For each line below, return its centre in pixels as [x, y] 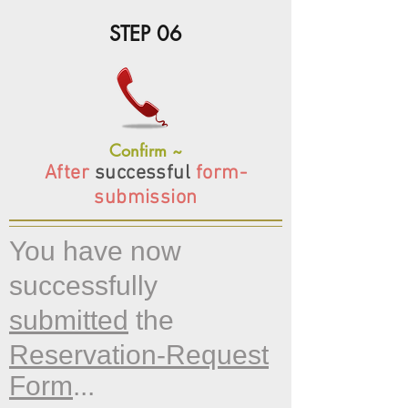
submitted [69, 320]
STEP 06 [146, 34]
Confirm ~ [146, 150]
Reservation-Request [139, 355]
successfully [83, 286]
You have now [95, 251]
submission [146, 198]
